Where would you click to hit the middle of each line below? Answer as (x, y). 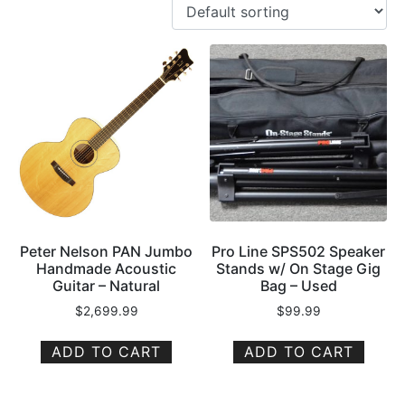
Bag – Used (298, 286)
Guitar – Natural (107, 286)
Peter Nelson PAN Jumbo (107, 252)
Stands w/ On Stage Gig (299, 269)
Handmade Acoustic (107, 269)
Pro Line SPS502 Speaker (299, 252)
